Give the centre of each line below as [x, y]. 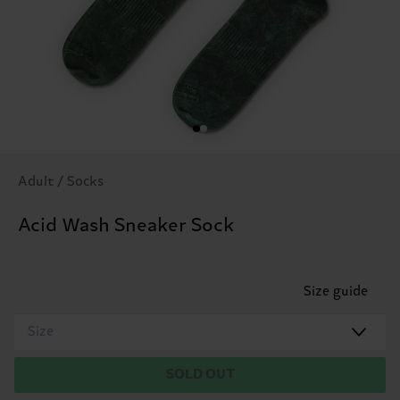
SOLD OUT [200, 374]
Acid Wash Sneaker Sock [126, 225]
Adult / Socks [61, 181]
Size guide [336, 291]
